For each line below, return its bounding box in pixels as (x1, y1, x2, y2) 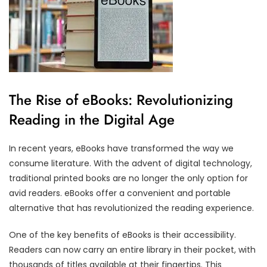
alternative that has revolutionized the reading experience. (9, 201, 254, 214)
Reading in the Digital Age (9, 108, 175, 130)
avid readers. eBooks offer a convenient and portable (9, 187, 231, 199)
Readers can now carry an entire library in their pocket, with (9, 243, 256, 256)
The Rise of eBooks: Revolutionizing (9, 89, 233, 110)
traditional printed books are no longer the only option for (9, 172, 248, 184)
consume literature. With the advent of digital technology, (9, 157, 252, 169)
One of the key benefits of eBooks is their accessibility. (9, 228, 236, 241)
